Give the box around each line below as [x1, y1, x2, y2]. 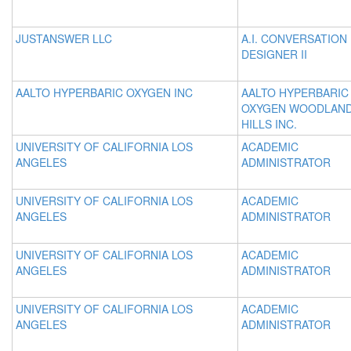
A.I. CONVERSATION [241, 31, 347, 46]
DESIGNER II [241, 46, 307, 62]
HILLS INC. [241, 116, 297, 132]
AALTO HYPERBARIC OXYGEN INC [16, 85, 193, 100]
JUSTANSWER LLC [16, 31, 112, 46]
